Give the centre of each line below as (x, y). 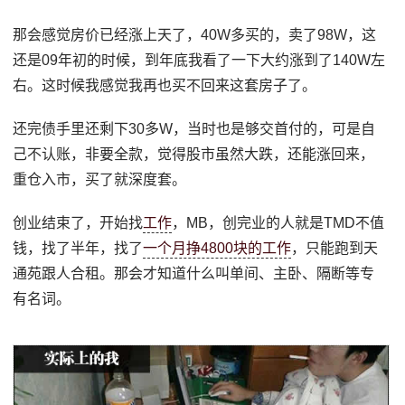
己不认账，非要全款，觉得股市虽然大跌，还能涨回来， (194, 154)
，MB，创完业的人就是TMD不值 (278, 223)
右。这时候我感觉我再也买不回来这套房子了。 (165, 85)
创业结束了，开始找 (78, 223)
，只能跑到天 (335, 248)
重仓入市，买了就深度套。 (100, 179)
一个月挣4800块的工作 (217, 248)
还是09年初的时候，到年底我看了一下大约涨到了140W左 (199, 60)
